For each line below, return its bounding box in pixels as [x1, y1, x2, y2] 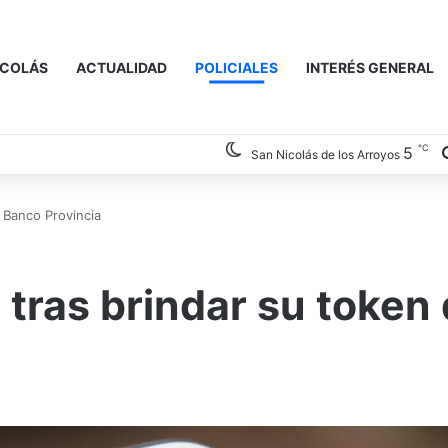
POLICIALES [195, 59, 278, 76]
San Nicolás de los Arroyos [251, 147, 400, 162]
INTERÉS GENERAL [306, 59, 434, 76]
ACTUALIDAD [76, 59, 167, 76]
